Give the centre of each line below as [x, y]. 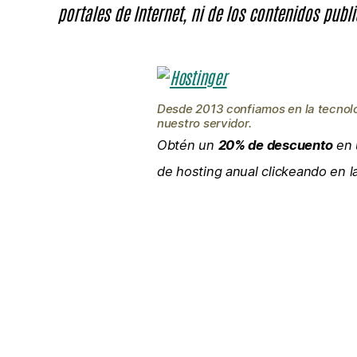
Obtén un [188, 145]
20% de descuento [275, 145]
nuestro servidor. [204, 123]
